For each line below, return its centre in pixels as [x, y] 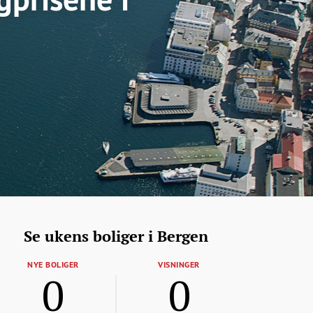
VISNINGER [179, 265]
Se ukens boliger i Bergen [116, 236]
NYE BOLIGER [53, 265]
